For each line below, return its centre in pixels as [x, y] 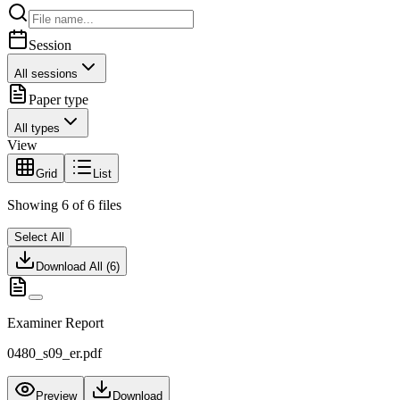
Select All [39, 237]
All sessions [46, 74]
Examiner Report [55, 323]
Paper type [58, 100]
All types [37, 129]
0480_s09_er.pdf [54, 354]
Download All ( [73, 267]
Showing [34, 205]
